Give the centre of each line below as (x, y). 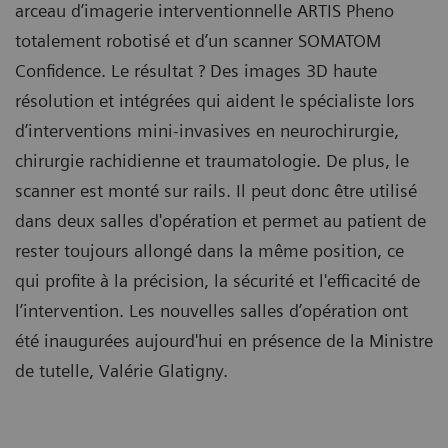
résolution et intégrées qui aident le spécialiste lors (215, 100)
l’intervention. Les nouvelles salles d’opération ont (211, 310)
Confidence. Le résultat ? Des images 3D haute (196, 70)
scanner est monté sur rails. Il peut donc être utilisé (216, 190)
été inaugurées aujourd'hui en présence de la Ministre (224, 340)
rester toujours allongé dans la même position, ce (209, 250)
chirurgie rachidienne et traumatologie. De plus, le (212, 160)
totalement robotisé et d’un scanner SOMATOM (198, 40)
